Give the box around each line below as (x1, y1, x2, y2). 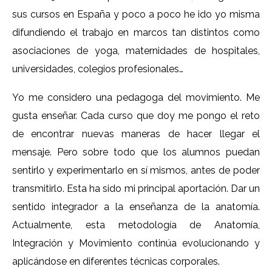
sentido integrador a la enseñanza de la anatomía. (12, 200, 260, 212)
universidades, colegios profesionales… (12, 63, 183, 75)
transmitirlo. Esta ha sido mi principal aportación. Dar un (12, 182, 260, 194)
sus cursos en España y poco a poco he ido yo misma (12, 8, 260, 20)
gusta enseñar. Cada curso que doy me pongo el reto (12, 109, 260, 121)
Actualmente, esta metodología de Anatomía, (12, 219, 260, 231)
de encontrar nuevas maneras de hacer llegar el (12, 127, 260, 140)
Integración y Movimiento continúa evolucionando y (12, 237, 260, 249)
